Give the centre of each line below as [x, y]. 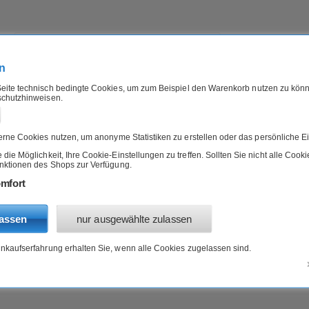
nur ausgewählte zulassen [134, 219]
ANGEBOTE [139, 98]
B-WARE [78, 98]
